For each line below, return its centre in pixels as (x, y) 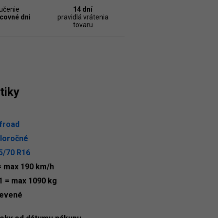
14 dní (83, 9)
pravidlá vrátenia (83, 17)
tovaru (83, 25)
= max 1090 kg (31, 181)
